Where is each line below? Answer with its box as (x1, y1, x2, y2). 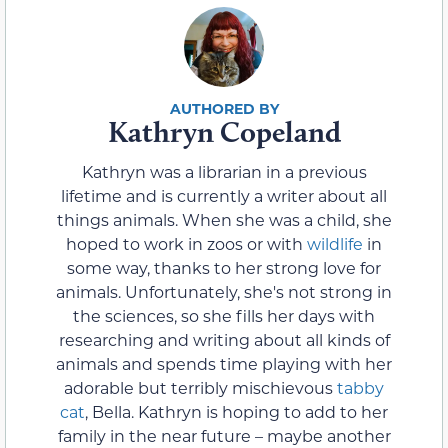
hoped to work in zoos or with (66, 232, 307, 254)
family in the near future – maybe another (57, 424, 391, 446)
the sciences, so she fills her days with (73, 304, 375, 326)
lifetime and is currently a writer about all (61, 184, 387, 206)
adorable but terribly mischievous (64, 376, 337, 398)
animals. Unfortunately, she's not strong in (56, 280, 392, 302)
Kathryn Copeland (107, 113, 341, 149)
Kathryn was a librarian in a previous (81, 160, 367, 182)
